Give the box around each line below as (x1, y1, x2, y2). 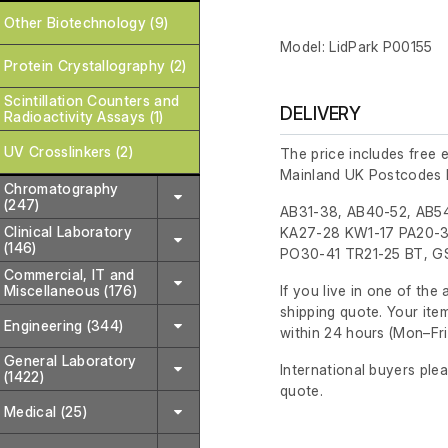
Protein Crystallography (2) (4, 57, 187, 74)
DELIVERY (280, 103, 362, 125)
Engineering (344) (4, 317, 124, 334)
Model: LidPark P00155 (280, 38, 433, 56)
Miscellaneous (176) (4, 282, 138, 299)
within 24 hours (280, 324, 390, 342)
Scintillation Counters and (4, 92, 180, 109)
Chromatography (4, 180, 119, 197)
